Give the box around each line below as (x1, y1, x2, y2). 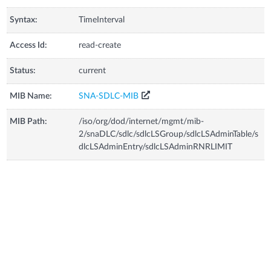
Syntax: (10, 15, 38, 24)
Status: (10, 66, 36, 75)
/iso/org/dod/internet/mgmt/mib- (79, 117, 204, 126)
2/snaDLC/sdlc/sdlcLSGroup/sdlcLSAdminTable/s (79, 129, 259, 139)
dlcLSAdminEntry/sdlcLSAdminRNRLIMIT (79, 142, 233, 151)
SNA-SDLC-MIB (79, 91, 139, 100)
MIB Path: (10, 117, 48, 126)
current (79, 66, 106, 75)
